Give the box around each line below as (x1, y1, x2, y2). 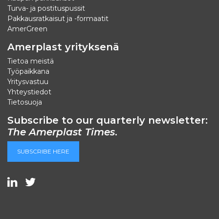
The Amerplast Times (7, 126, 115, 138)
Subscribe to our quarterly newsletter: (7, 114, 208, 126)
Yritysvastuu (7, 77, 48, 86)
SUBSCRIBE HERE (17, 147, 69, 155)
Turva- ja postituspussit (7, 3, 85, 13)
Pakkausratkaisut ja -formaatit (7, 14, 109, 23)
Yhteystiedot (7, 87, 51, 96)
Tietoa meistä (7, 56, 54, 66)
